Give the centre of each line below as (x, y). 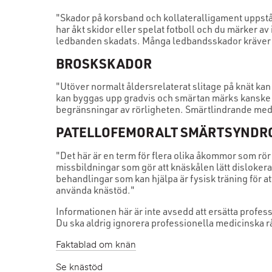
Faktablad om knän (96, 245)
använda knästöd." (96, 190)
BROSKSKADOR (104, 63)
